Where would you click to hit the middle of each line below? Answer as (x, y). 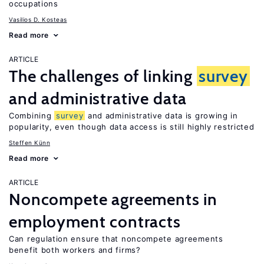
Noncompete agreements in (113, 199)
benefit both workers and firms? (75, 250)
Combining (32, 115)
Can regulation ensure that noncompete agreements (116, 239)
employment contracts (95, 222)
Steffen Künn (29, 143)
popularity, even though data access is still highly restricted (132, 127)
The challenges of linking (103, 76)
